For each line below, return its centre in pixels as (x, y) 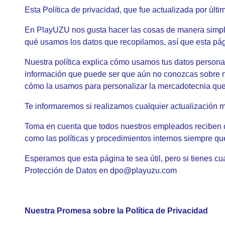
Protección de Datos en (67, 171)
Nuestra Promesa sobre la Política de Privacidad (116, 211)
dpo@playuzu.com (143, 171)
